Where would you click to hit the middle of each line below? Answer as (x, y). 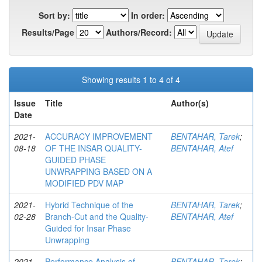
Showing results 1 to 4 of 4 (131, 79)
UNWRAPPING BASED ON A (99, 171)
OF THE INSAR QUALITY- (94, 148)
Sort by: (54, 15)
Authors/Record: (139, 32)
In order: (148, 15)
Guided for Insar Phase (88, 228)
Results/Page (48, 32)
